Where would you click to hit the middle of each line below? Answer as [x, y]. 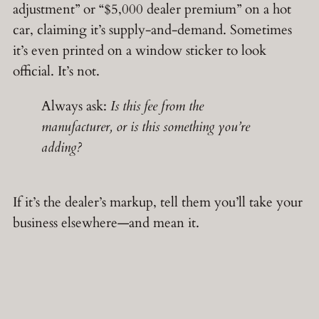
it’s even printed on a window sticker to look [140, 51]
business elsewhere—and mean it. [106, 223]
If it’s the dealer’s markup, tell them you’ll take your [158, 202]
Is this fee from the [157, 106]
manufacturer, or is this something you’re [146, 126]
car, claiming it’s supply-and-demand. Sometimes [152, 30]
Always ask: [76, 106]
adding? [62, 147]
